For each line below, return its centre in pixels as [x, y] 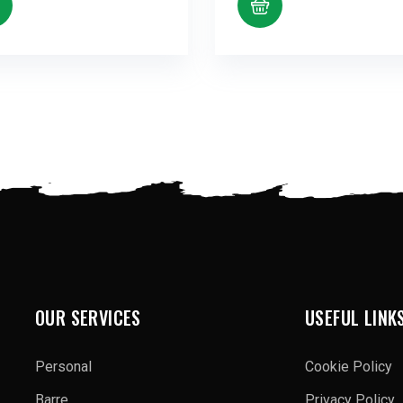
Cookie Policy [349, 366]
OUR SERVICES [88, 317]
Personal [63, 366]
